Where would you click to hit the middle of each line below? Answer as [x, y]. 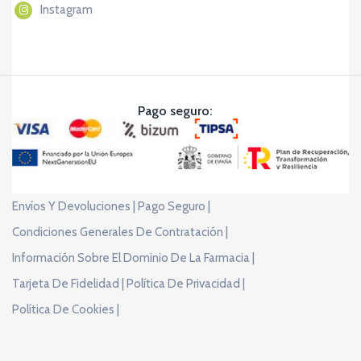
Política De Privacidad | [186, 283]
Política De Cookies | [66, 309]
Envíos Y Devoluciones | [74, 206]
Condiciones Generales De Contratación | [120, 232]
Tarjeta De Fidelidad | [68, 283]
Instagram [66, 9]
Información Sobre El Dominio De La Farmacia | [133, 257]
